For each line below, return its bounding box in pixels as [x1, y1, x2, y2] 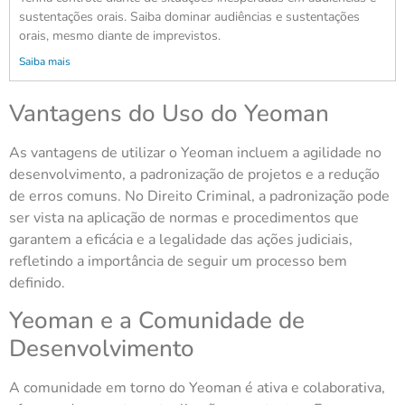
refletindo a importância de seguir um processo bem [9, 250, 347, 271]
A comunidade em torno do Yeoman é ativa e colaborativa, [9, 378, 385, 399]
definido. [9, 272, 65, 293]
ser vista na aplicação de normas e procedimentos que [9, 207, 359, 228]
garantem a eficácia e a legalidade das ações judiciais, [9, 229, 353, 250]
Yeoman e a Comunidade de [9, 305, 305, 337]
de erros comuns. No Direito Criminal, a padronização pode [9, 185, 390, 206]
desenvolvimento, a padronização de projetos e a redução [9, 164, 380, 184]
